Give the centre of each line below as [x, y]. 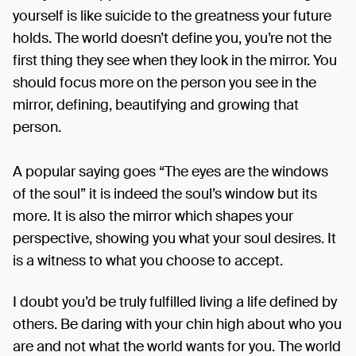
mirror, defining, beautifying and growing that [156, 105]
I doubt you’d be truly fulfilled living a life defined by [175, 302]
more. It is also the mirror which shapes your [153, 216]
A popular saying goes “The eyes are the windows [170, 172]
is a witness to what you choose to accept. [148, 261]
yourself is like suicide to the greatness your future [172, 16]
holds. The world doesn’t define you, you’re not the [172, 38]
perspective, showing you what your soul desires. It [174, 238]
